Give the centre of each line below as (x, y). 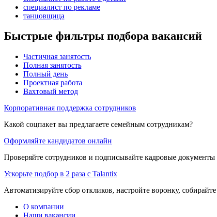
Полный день (46, 74)
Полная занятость (52, 65)
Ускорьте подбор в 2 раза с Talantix (61, 174)
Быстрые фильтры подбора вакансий (103, 36)
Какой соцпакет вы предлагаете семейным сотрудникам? (98, 124)
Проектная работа (53, 83)
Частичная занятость (57, 57)
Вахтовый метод (51, 92)
